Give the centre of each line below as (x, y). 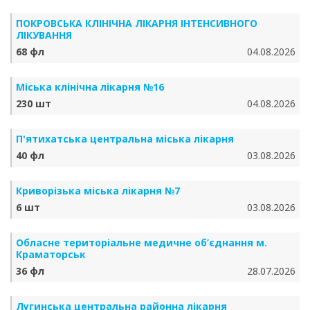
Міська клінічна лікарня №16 (90, 87)
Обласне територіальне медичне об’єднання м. (142, 243)
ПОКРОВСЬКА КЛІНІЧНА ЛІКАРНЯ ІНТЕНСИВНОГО (137, 23)
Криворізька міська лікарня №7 (98, 191)
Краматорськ (51, 254)
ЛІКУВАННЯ (44, 35)
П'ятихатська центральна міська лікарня (125, 139)
